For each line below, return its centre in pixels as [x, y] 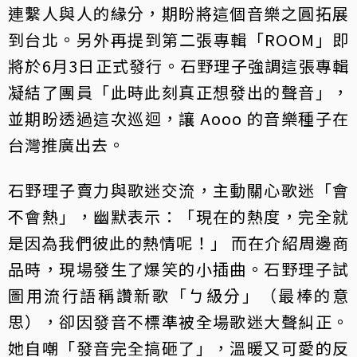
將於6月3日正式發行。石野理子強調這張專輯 [178, 65]
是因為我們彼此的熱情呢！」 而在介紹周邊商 [178, 242]
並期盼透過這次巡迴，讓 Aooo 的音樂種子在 [178, 118]
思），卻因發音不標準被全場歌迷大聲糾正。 [178, 321]
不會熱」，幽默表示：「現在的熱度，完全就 [178, 216]
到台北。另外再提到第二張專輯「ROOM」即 [178, 39]
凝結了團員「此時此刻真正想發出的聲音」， [178, 92]
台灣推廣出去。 [67, 144]
